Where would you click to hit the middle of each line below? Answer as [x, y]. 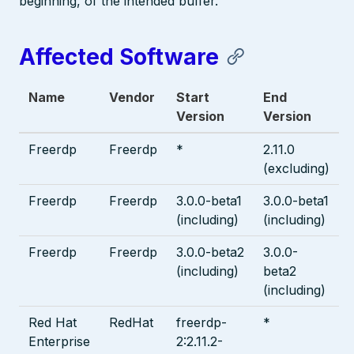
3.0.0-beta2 [210, 252]
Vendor [132, 97]
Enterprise [59, 341]
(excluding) [296, 168]
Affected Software [119, 56]
